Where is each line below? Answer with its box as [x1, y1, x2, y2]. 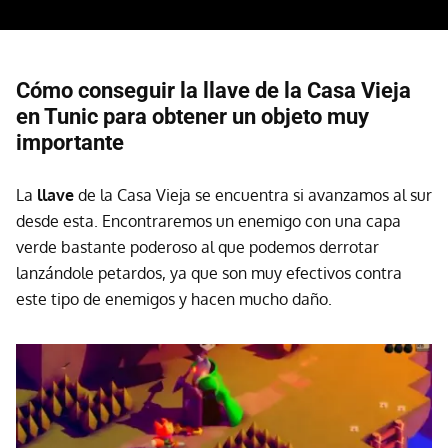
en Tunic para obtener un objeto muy [16, 103, 369, 129]
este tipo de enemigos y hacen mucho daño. [16, 288, 332, 309]
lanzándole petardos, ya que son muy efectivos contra [16, 262, 402, 283]
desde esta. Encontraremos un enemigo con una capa [16, 210, 401, 231]
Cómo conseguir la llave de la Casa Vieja [16, 77, 411, 103]
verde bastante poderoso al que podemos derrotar [16, 236, 379, 257]
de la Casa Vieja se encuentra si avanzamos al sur [78, 184, 432, 205]
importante [16, 129, 124, 155]
